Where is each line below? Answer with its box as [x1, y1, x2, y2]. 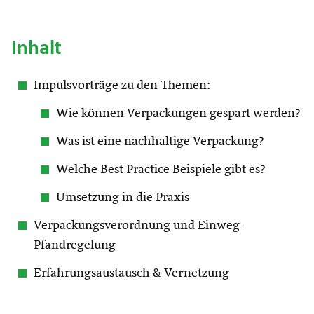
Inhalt [11, 35, 62, 60]
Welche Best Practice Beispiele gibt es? [56, 163, 266, 176]
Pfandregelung [34, 239, 116, 252]
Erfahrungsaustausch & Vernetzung [34, 267, 229, 280]
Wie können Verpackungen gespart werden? [56, 107, 301, 120]
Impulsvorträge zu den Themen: [34, 79, 210, 92]
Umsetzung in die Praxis [56, 191, 189, 204]
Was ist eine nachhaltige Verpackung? [56, 135, 264, 148]
